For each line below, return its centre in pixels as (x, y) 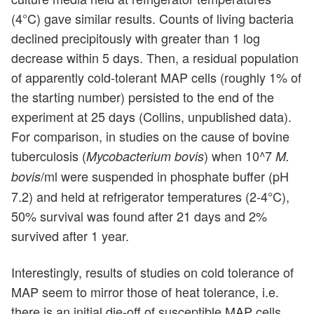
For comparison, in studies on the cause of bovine (150, 136)
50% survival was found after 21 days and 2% (139, 216)
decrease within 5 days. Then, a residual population (155, 58)
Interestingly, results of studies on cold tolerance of (152, 272)
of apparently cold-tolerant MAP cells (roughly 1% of (156, 77)
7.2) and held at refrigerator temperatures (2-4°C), (150, 197)
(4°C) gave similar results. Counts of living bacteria (152, 19)
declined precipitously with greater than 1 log (136, 38)
